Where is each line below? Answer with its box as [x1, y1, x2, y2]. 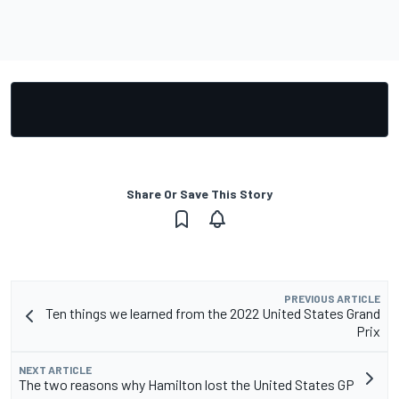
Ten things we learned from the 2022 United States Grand [45, 304, 380, 322]
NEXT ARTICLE [19, 362, 92, 376]
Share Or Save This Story [126, 185, 273, 201]
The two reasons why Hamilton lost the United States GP [19, 375, 354, 393]
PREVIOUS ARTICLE [284, 291, 380, 305]
